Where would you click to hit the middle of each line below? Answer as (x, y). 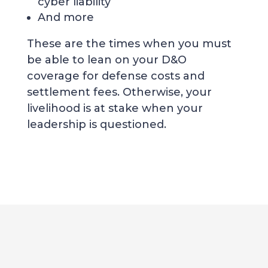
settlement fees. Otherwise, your (119, 92)
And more (66, 17)
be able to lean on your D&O (106, 60)
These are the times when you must (129, 43)
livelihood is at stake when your (115, 108)
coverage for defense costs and (115, 76)
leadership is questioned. (96, 124)
